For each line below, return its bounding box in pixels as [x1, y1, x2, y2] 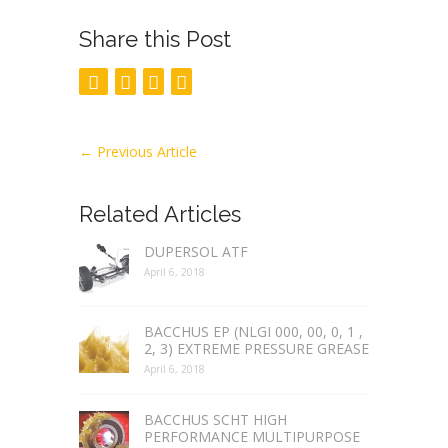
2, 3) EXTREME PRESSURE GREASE [144, 338, 369, 358]
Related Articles [79, 200, 241, 227]
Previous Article [93, 141, 197, 161]
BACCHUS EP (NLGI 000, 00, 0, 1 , [144, 321, 363, 341]
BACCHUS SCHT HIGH [144, 409, 287, 429]
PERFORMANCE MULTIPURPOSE [144, 426, 360, 446]
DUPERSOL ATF [144, 241, 248, 261]
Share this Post [79, 25, 231, 52]
